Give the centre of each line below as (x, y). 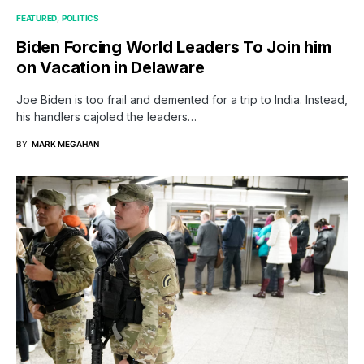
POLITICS (80, 17)
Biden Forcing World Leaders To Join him (174, 47)
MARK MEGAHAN (65, 143)
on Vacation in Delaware (110, 67)
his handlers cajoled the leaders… (106, 116)
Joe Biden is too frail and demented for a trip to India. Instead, (182, 99)
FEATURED (37, 17)
